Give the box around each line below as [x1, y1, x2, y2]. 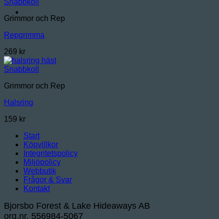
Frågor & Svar [23, 175, 72, 184]
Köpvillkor [23, 140, 58, 149]
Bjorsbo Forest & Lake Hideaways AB [4, 201, 150, 211]
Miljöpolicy [23, 158, 61, 166]
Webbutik [23, 167, 56, 175]
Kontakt [23, 184, 50, 193]
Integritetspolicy [23, 149, 78, 157]
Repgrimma [4, 31, 44, 39]
